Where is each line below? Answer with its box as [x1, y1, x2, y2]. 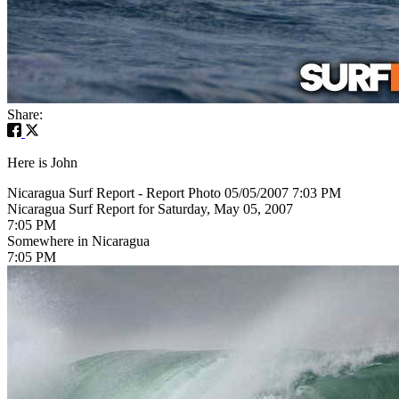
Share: [7, 106, 43, 122]
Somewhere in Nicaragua [7, 232, 150, 248]
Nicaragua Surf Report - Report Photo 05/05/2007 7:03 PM [7, 184, 341, 200]
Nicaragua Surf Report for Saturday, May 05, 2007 [7, 200, 293, 216]
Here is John [7, 154, 77, 170]
